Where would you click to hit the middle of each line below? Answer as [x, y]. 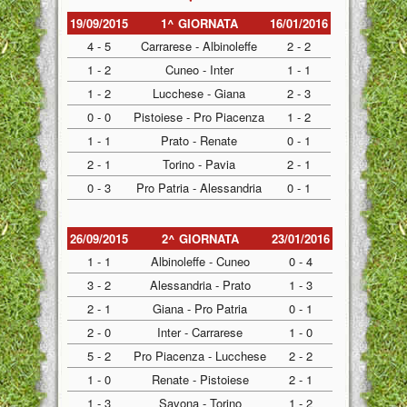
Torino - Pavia [199, 164]
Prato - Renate [199, 140]
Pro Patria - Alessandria [199, 188]
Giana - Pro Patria [200, 308]
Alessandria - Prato [200, 285]
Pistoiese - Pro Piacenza [199, 117]
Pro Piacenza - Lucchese [200, 356]
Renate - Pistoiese [200, 379]
